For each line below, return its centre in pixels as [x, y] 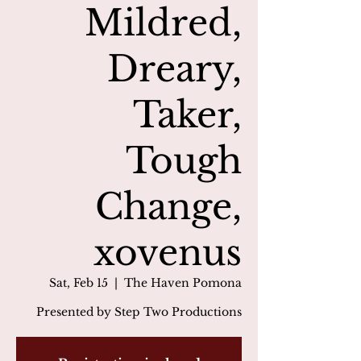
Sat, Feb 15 [79, 283]
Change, [168, 207]
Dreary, [174, 69]
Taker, [187, 115]
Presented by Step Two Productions [139, 312]
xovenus [168, 253]
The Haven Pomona [183, 283]
